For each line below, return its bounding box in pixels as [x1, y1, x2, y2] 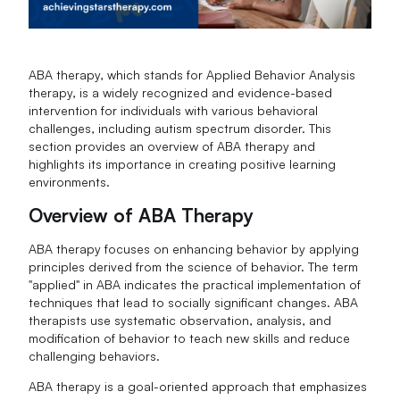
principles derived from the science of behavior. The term [29, 258, 359, 274]
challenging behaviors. [29, 347, 161, 363]
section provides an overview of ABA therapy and [29, 138, 316, 154]
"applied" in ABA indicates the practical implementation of [29, 276, 362, 292]
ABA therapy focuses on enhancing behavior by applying [29, 240, 360, 256]
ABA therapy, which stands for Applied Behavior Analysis [29, 67, 356, 83]
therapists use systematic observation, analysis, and [29, 312, 332, 328]
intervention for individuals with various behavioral [29, 103, 319, 119]
